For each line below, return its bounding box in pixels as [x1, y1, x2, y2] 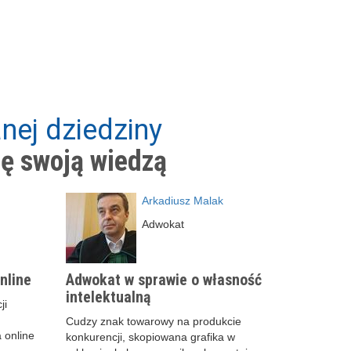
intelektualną [65, 287, 150, 306]
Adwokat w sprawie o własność [65, 270, 262, 289]
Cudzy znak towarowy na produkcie [65, 314, 241, 327]
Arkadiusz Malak [142, 194, 223, 207]
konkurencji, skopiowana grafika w [65, 330, 235, 343]
